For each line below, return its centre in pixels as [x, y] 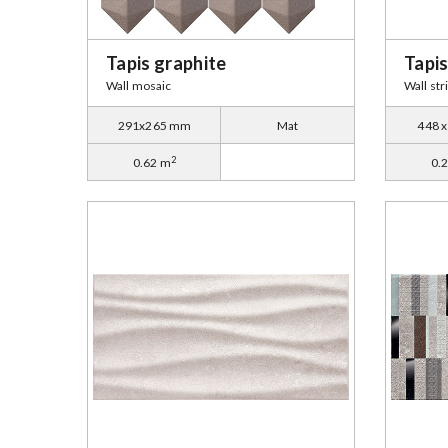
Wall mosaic [139, 85]
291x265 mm [154, 125]
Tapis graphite [166, 63]
